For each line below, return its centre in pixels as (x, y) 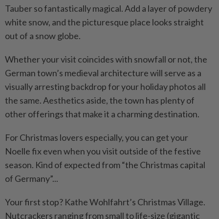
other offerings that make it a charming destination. (102, 114)
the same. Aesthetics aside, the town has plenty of (100, 100)
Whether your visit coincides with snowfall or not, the (106, 59)
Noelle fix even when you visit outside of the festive (103, 151)
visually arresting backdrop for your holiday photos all (105, 86)
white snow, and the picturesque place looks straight (104, 22)
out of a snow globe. (43, 35)
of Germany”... (32, 178)
